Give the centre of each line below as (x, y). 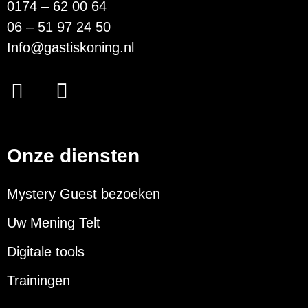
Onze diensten (73, 155)
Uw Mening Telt (54, 222)
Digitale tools (46, 251)
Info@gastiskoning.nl (70, 47)
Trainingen (38, 280)
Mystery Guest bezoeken (84, 194)
